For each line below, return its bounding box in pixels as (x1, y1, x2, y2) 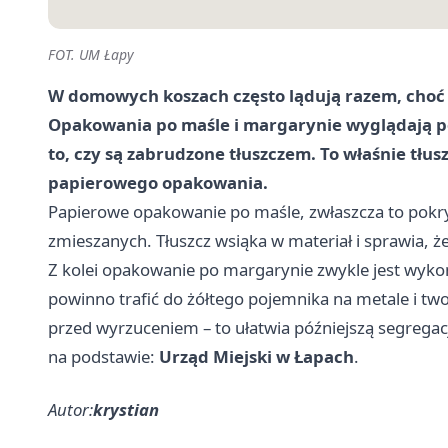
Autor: (48, 398, 93, 422)
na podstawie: (48, 345, 159, 369)
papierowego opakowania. (48, 171, 268, 195)
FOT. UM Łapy (48, 45, 134, 65)
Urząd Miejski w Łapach (159, 345, 354, 369)
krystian (93, 398, 159, 422)
